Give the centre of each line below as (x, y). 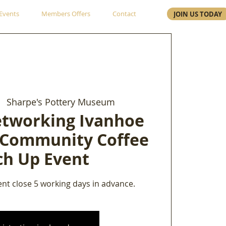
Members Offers (66, 14)
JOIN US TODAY (197, 14)
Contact (124, 14)
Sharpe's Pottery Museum (61, 102)
